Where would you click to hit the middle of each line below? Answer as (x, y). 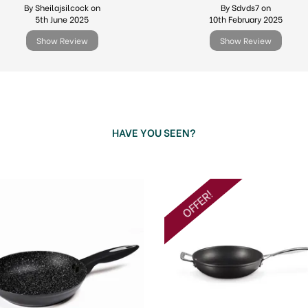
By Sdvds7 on (245, 7)
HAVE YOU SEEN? (154, 132)
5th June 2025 (62, 19)
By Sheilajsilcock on (62, 7)
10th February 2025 (245, 19)
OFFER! (197, 203)
